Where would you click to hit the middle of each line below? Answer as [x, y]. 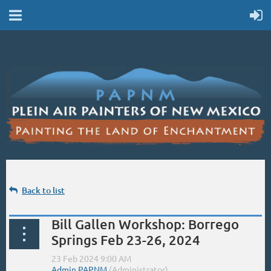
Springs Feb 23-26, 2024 [126, 240]
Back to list [43, 190]
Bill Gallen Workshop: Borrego [145, 224]
